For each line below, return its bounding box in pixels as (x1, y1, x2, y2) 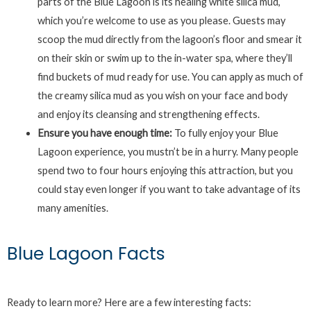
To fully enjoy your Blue (174, 126, 278, 139)
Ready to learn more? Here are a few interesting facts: (7, 296, 251, 308)
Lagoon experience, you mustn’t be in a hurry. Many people (37, 145, 299, 158)
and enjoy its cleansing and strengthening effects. (37, 108, 260, 120)
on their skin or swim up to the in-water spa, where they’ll (37, 51, 292, 64)
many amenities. (37, 201, 110, 214)
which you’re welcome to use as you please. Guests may (37, 14, 285, 26)
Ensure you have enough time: (37, 126, 174, 139)
